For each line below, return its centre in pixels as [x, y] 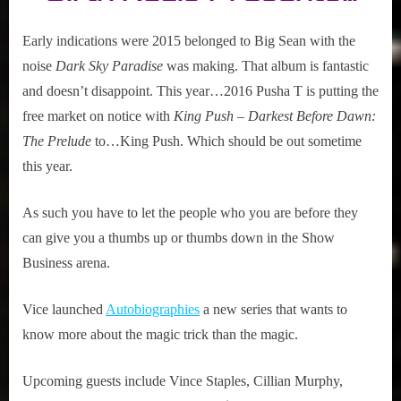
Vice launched [64, 310]
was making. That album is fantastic [266, 66]
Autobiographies [153, 310]
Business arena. [66, 263]
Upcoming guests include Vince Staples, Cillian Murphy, [183, 381]
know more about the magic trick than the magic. [160, 335]
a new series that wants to [273, 310]
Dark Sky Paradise [109, 66]
